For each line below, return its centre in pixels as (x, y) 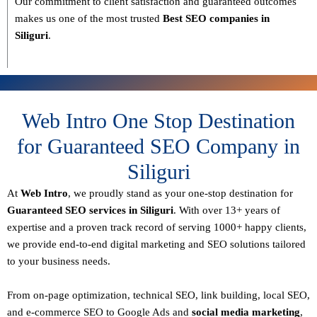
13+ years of (253, 211)
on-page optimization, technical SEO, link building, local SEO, (172, 295)
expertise (27, 227)
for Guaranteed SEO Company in (158, 146)
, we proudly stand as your (128, 194)
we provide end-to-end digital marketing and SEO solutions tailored (156, 244)
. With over (199, 211)
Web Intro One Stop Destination (158, 121)
